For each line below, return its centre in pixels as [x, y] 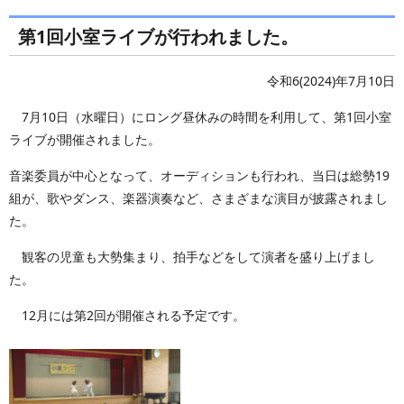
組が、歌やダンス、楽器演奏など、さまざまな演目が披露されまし [198, 198]
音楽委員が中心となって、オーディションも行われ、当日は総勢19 [199, 175]
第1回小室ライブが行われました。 [158, 37]
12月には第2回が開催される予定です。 [127, 315]
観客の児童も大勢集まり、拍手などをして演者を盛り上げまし [192, 257]
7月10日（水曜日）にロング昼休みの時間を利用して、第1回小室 [200, 117]
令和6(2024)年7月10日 [331, 81]
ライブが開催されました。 [85, 139]
